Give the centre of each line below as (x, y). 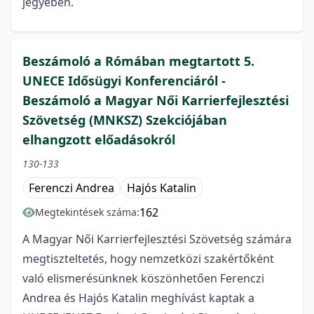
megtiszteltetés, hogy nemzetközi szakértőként (148, 259)
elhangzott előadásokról (99, 140)
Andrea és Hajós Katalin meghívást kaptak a (138, 298)
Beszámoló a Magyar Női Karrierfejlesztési (156, 101)
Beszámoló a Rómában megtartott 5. (138, 61)
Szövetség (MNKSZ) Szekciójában (125, 120)
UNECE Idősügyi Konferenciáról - (124, 81)
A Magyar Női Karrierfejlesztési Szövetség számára (157, 239)
